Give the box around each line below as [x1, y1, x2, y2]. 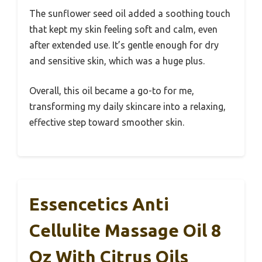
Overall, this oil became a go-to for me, [29, 85, 194, 96]
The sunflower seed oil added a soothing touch [29, 8, 230, 19]
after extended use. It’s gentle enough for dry [29, 39, 219, 50]
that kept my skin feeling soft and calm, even [29, 23, 218, 35]
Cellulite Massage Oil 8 [29, 220, 221, 240]
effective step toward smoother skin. [29, 116, 184, 127]
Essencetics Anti [29, 194, 169, 214]
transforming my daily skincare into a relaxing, [29, 101, 226, 112]
